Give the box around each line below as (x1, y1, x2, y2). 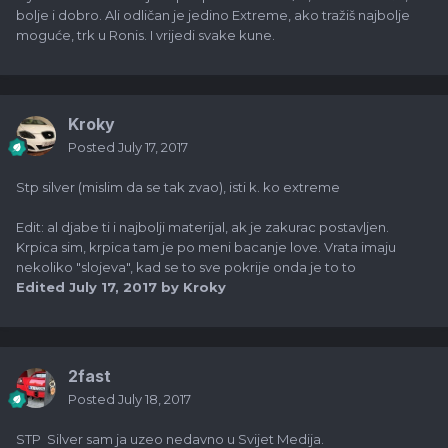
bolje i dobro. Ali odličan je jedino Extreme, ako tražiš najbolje (16, 7, 410, 24)
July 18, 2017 (118, 391, 191, 408)
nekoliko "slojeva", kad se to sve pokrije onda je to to (16, 259, 356, 276)
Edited (16, 279, 69, 296)
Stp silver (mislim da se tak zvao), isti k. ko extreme (16, 179, 340, 196)
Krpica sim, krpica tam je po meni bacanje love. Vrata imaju (16, 239, 396, 256)
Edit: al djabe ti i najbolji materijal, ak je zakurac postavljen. (16, 219, 389, 236)
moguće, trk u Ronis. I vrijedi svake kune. (16, 27, 275, 44)
